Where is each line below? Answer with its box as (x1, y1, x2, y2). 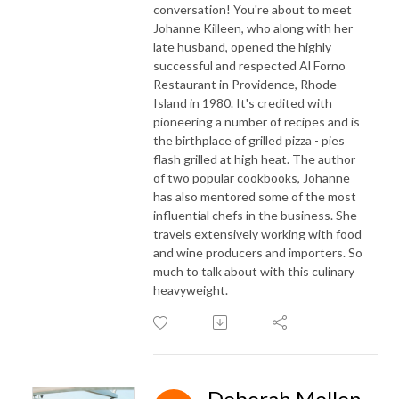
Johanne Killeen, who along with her (153, 20, 353, 36)
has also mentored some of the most (153, 188, 356, 204)
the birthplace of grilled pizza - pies (153, 132, 345, 148)
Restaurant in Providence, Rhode (153, 76, 337, 92)
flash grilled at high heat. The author (153, 151, 355, 167)
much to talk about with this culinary (153, 263, 354, 279)
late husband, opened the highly (153, 38, 331, 54)
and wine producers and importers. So (153, 244, 362, 260)
